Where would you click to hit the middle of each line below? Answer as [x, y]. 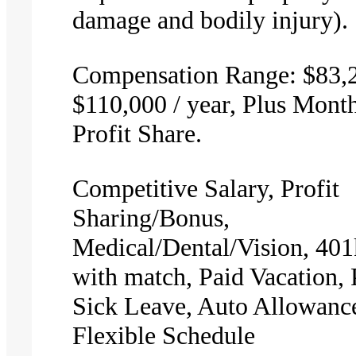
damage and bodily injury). [211, 19]
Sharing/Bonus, [151, 217]
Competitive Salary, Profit [206, 188]
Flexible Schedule [164, 335]
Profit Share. [137, 133]
